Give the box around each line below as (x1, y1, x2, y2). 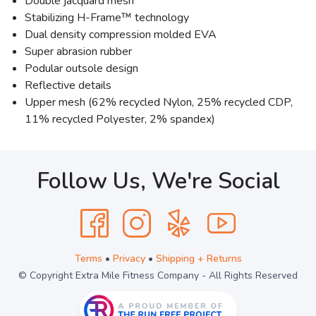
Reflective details (25, 78, 111, 94)
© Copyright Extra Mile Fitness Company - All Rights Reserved (18, 269, 298, 283)
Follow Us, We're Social (36, 166, 280, 197)
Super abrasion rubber (25, 44, 132, 60)
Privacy (112, 252, 145, 266)
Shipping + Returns (155, 252, 242, 266)
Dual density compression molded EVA (25, 27, 217, 43)
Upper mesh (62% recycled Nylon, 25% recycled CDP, (25, 95, 293, 111)
